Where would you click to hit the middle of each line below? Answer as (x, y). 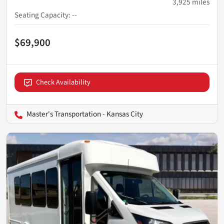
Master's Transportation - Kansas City (85, 114)
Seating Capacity (41, 15)
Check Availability (63, 82)
